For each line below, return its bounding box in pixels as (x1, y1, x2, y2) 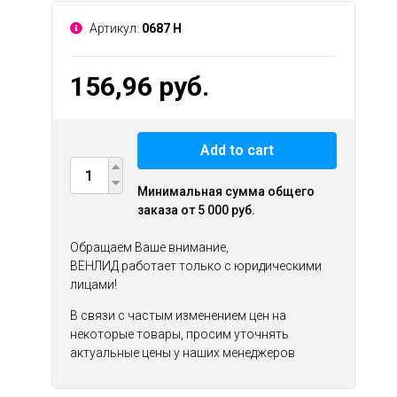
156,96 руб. (69, 71, 209, 102)
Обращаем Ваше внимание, (69, 240, 229, 254)
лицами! (69, 277, 117, 292)
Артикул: (86, 21, 142, 35)
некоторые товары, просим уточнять (69, 327, 289, 341)
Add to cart (199, 142, 274, 159)
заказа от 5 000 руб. (136, 203, 255, 217)
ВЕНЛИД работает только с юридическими (69, 259, 322, 273)
